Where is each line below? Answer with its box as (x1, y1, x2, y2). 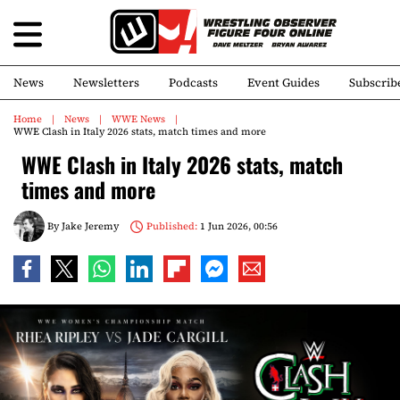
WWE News (112, 112, 165, 126)
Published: (146, 219, 197, 233)
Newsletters (73, 75, 139, 90)
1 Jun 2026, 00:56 (196, 219, 278, 233)
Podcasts (169, 75, 218, 90)
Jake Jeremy (62, 219, 119, 233)
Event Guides (247, 75, 320, 90)
